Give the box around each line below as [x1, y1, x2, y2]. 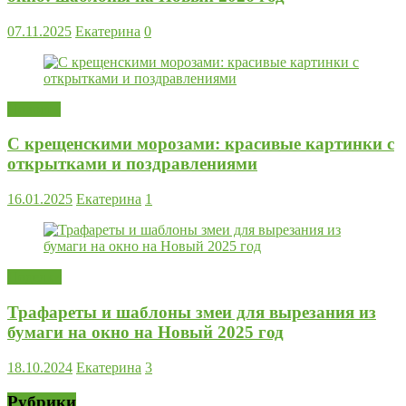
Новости [7, 101, 61, 117]
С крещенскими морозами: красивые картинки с [7, 134, 394, 154]
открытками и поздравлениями [7, 154, 257, 174]
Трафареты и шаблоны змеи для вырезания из [7, 302, 376, 322]
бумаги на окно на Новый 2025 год [7, 322, 284, 342]
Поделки [7, 269, 62, 285]
